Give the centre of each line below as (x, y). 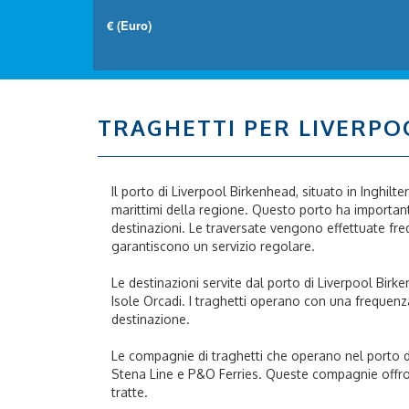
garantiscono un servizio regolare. (213, 246)
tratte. (130, 392)
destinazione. (151, 319)
